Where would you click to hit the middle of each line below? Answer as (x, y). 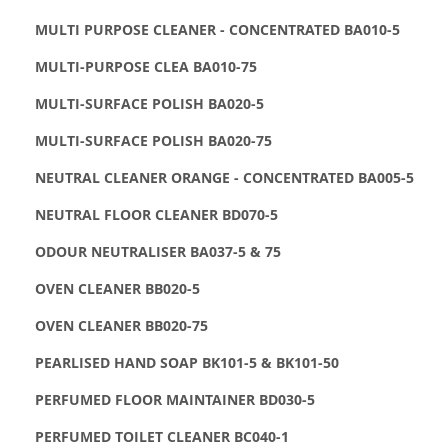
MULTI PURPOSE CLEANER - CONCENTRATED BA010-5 (217, 29)
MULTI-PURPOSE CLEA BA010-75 (146, 66)
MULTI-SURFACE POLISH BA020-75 (153, 140)
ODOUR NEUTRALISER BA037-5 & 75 (158, 251)
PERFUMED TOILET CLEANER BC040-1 (162, 436)
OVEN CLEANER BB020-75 (121, 325)
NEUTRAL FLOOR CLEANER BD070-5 (156, 214)
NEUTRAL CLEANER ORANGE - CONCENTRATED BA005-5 (224, 177)
